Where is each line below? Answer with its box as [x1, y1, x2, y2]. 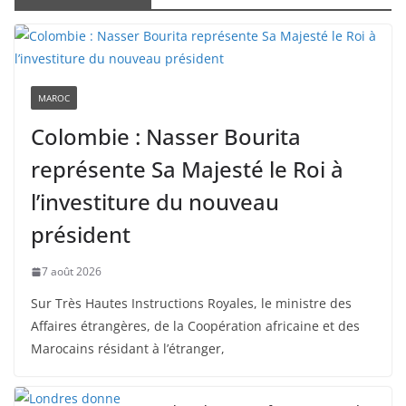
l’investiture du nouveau [31, 187, 279, 217]
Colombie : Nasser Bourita [31, 121, 301, 151]
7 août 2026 [42, 264, 101, 279]
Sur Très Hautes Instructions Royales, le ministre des [31, 295, 352, 312]
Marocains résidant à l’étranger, [31, 340, 225, 357]
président [31, 219, 130, 249]
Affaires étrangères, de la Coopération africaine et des [31, 317, 360, 334]
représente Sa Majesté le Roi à [31, 154, 343, 184]
